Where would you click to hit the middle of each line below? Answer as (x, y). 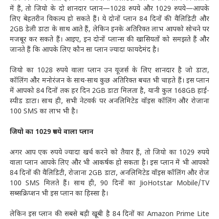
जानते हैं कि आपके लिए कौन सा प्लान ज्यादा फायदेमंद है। (84, 50)
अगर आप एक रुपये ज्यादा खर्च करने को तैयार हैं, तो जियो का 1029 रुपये (109, 153)
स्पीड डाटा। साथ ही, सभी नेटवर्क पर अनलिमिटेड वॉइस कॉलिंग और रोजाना (109, 102)
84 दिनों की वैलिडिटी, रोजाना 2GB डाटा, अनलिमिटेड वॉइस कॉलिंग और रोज (109, 174)
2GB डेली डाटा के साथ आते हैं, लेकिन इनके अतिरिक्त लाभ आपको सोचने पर (109, 30)
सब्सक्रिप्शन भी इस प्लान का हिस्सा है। (60, 194)
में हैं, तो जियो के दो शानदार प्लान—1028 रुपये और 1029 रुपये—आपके (109, 9)
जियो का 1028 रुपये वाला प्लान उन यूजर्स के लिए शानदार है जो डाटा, (109, 71)
